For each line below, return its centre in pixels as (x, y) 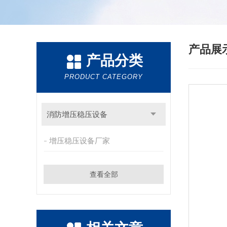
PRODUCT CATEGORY (104, 77)
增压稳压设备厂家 (79, 141)
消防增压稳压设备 (77, 114)
